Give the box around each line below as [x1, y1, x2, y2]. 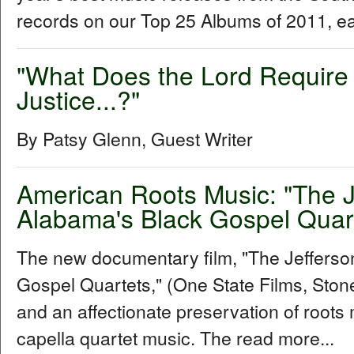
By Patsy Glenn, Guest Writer [17, 125, 253, 152]
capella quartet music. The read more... [17, 324, 334, 351]
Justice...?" [17, 81, 140, 117]
